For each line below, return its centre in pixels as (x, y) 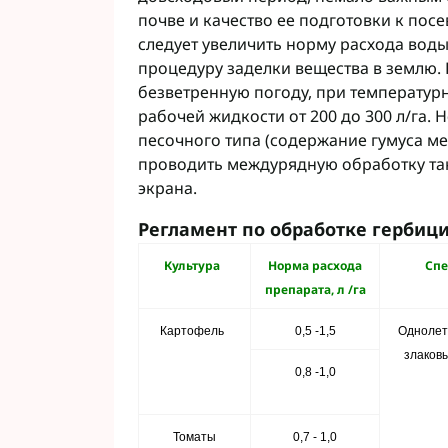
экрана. (167, 188)
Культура (194, 265)
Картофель (194, 331)
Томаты (194, 437)
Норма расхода (315, 265)
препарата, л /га (315, 289)
